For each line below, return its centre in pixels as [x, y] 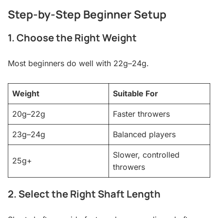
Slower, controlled [146, 154]
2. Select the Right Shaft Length [84, 194]
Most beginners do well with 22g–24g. [78, 63]
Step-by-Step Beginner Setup [87, 14]
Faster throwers [141, 114]
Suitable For [136, 93]
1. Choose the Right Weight [72, 37]
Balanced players [144, 134]
